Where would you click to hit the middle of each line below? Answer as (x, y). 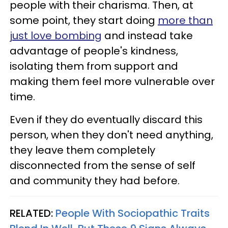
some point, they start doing (84, 20)
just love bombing (56, 35)
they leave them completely (82, 150)
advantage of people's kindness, (94, 51)
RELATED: (33, 213)
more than (185, 20)
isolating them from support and (94, 66)
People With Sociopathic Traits (133, 213)
